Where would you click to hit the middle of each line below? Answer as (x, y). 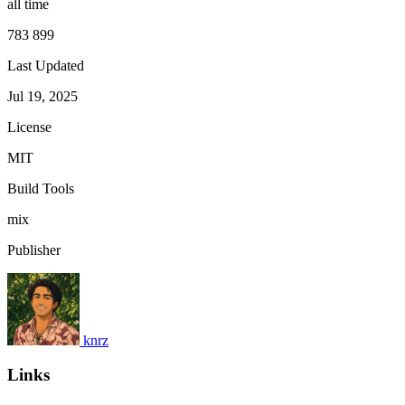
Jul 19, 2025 (42, 96)
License (29, 127)
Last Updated (46, 65)
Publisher (34, 250)
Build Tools (41, 188)
